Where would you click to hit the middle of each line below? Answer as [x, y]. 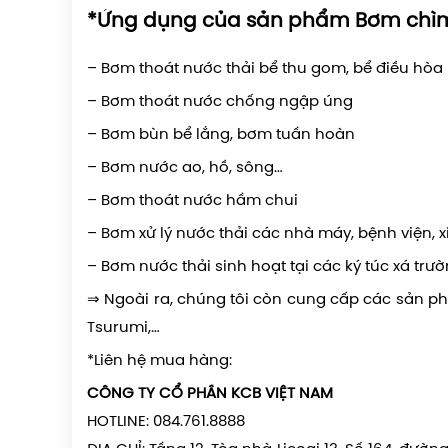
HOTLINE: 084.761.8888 [166, 422]
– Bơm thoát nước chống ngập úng [220, 102]
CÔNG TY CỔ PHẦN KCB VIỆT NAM [210, 394]
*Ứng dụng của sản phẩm [221, 21]
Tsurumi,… [123, 328]
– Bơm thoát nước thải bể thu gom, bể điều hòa [265, 69]
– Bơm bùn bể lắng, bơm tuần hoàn [221, 135]
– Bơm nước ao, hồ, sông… [185, 168]
